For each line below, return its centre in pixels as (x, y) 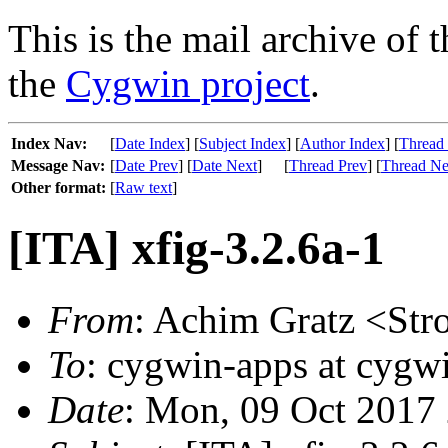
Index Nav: (49, 143)
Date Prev (146, 165)
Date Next (224, 165)
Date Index (150, 143)
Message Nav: (58, 165)
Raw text (143, 187)
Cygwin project (188, 83)
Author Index (342, 143)
